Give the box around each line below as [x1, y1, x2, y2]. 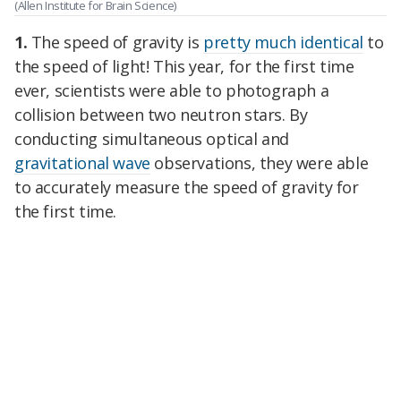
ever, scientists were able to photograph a [14, 79, 329, 101]
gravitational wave [14, 151, 150, 174]
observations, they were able [149, 151, 369, 174]
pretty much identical [203, 30, 363, 53]
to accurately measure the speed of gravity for [14, 175, 359, 198]
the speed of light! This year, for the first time [14, 55, 354, 77]
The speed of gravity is [27, 30, 204, 53]
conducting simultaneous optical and [14, 127, 290, 149]
